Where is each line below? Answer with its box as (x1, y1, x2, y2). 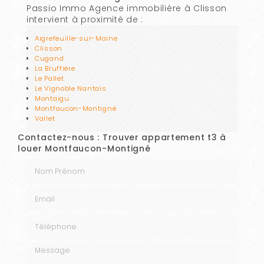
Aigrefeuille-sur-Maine (35, 34, 118, 44)
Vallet (35, 114, 55, 124)
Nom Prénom (26, 158, 85, 170)
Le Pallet (35, 74, 64, 84)
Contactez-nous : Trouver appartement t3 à (18, 131, 226, 144)
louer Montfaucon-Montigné (18, 143, 151, 155)
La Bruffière (35, 64, 75, 74)
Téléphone (26, 213, 74, 226)
